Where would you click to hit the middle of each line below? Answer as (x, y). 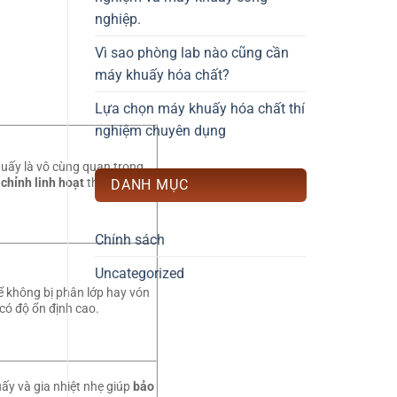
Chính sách (130, 240)
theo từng (113, 183)
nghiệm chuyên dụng (160, 131)
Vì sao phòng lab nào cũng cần (192, 53)
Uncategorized (140, 274)
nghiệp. (118, 19)
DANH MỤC (150, 185)
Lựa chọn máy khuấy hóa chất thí (200, 109)
